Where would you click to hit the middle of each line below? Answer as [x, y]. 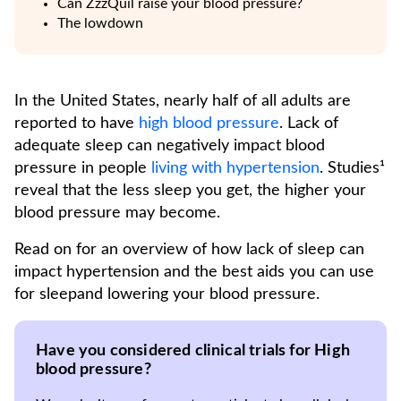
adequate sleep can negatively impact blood [170, 146]
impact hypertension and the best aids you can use [194, 272]
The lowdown [100, 23]
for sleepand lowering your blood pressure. [169, 294]
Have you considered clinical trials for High [193, 351]
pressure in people [83, 168]
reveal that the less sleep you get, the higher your [190, 191]
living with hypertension [235, 168]
